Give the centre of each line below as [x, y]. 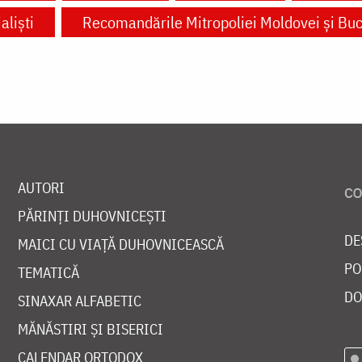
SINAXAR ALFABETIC [79, 301]
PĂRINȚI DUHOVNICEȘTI [92, 217]
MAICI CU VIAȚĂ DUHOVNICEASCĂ [120, 245]
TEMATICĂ [48, 273]
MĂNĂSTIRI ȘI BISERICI [90, 330]
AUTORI [41, 188]
